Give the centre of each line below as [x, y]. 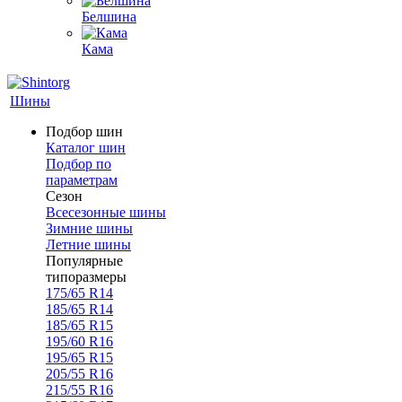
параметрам [82, 180]
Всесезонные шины [106, 212]
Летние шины [88, 245]
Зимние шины [89, 228]
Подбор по [79, 164]
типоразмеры [86, 277]
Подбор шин [84, 131]
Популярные [84, 261]
